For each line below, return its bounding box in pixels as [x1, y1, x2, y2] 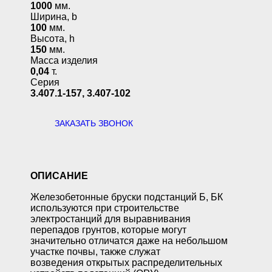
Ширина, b [30, 12, 77, 22]
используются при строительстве [30, 203, 179, 213]
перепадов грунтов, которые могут [30, 225, 186, 235]
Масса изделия [30, 55, 98, 66]
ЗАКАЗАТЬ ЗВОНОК [55, 118, 133, 128]
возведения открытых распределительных [30, 257, 222, 268]
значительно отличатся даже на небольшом [30, 236, 228, 246]
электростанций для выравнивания [30, 214, 191, 224]
